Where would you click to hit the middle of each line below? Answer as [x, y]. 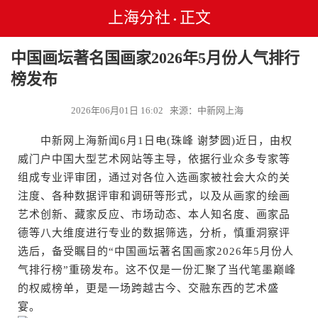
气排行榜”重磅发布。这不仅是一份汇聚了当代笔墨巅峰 [157, 270]
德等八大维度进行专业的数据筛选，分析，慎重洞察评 [154, 233]
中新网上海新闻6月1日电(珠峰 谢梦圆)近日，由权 [155, 141]
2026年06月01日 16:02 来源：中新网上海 [159, 110]
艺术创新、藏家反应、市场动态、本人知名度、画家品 [154, 214]
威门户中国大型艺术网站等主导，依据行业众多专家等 [154, 159]
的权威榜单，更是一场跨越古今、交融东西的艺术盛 [148, 288]
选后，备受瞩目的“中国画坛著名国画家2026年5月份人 [156, 251]
